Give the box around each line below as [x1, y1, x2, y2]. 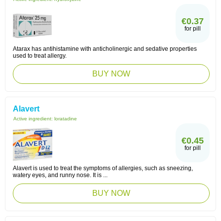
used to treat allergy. [13, 52, 67, 59]
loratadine [54, 116, 77, 121]
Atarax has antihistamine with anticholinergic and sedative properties [13, 45, 197, 52]
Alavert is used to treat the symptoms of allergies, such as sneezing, [13, 165, 193, 172]
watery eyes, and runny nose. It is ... [13, 172, 108, 179]
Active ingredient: [13, 116, 54, 121]
